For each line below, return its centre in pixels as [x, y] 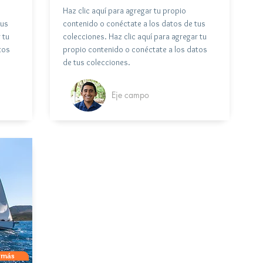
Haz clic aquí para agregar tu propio [124, 10]
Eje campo [130, 95]
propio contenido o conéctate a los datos [135, 49]
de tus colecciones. [97, 62]
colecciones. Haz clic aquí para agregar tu [135, 36]
